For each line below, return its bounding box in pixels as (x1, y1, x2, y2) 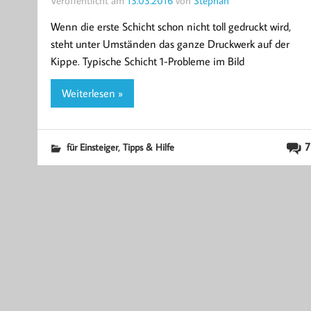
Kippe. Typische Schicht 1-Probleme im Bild (50, 53, 244, 68)
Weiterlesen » (61, 86, 123, 101)
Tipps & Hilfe (122, 140, 174, 154)
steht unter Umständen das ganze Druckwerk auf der (50, 36, 289, 51)
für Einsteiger (66, 140, 118, 154)
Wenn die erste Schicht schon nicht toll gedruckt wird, (50, 19, 291, 33)
